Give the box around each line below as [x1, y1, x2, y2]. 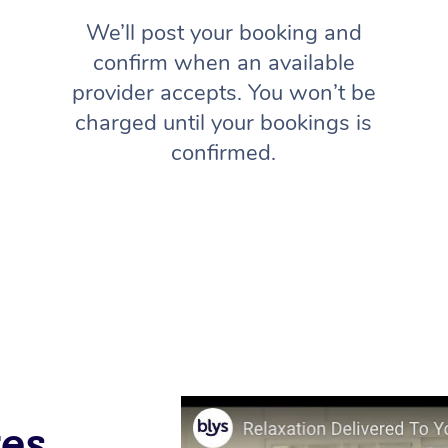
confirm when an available [92, 47, 355, 78]
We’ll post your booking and [85, 17, 362, 48]
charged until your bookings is [75, 107, 373, 138]
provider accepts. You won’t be [71, 77, 376, 108]
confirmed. [171, 137, 277, 168]
